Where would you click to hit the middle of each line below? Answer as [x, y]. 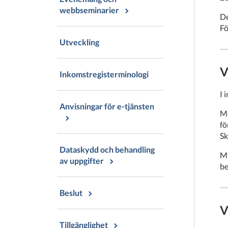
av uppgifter [82, 161]
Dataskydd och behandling [107, 149]
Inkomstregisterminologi [104, 74]
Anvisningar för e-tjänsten [107, 106]
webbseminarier [89, 10]
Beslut [71, 193]
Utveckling [79, 42]
